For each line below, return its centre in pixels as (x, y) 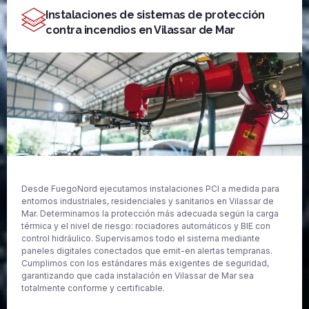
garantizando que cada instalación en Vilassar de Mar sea (138, 276)
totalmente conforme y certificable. (93, 288)
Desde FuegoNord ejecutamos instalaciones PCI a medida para (150, 189)
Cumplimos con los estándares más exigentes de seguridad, (145, 263)
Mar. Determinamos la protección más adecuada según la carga (150, 214)
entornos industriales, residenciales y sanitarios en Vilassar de (148, 201)
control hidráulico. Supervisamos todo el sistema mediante (141, 239)
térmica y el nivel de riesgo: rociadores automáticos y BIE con (146, 226)
